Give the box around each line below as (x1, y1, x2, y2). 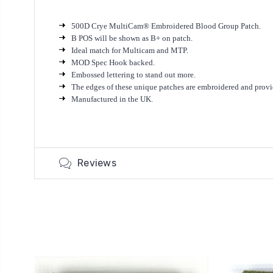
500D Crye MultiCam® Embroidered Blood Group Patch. (71, 21, 261, 30)
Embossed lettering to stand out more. (71, 70, 196, 79)
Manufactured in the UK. (71, 94, 153, 104)
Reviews (77, 157, 116, 169)
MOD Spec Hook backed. (71, 58, 155, 67)
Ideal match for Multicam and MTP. (71, 46, 188, 55)
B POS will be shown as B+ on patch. (71, 34, 193, 43)
